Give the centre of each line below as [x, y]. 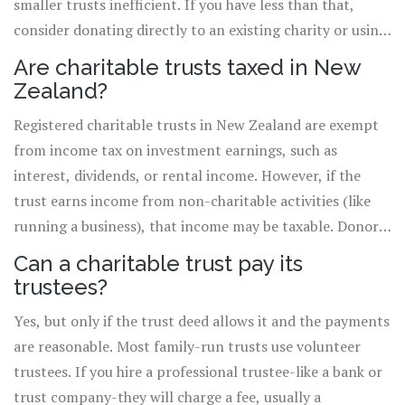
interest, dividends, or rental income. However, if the [187, 176]
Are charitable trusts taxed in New [187, 68]
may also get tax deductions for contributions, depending [202, 252]
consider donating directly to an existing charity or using [200, 30]
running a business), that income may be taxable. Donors [199, 226]
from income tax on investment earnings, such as [175, 151]
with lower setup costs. [89, 81]
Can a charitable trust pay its [158, 264]
